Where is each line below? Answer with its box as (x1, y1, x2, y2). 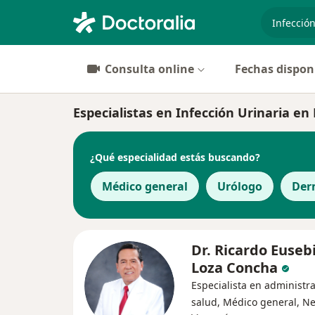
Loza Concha (191, 258, 278, 277)
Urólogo (217, 179, 262, 194)
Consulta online (105, 61, 194, 77)
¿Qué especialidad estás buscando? (90, 150, 260, 164)
